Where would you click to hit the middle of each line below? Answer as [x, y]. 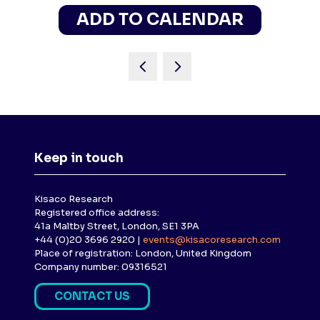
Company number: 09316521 [101, 267]
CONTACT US [92, 296]
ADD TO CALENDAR [160, 20]
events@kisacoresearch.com [212, 240]
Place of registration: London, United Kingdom [143, 253]
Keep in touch [79, 158]
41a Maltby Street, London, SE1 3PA [117, 226]
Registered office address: [97, 212]
